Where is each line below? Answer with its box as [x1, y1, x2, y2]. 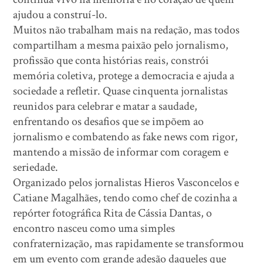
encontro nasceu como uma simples [13, 220, 176, 236]
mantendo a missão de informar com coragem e [13, 144, 229, 160]
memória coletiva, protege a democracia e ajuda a [13, 68, 235, 83]
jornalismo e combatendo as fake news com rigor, [13, 129, 238, 144]
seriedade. [13, 159, 59, 175]
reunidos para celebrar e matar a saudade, [13, 98, 198, 114]
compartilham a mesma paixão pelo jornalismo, [13, 37, 229, 53]
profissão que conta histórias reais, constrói [13, 52, 210, 68]
